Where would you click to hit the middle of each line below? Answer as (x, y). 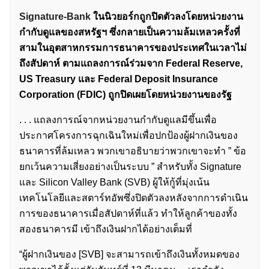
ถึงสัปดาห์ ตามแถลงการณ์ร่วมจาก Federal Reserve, (131, 64)
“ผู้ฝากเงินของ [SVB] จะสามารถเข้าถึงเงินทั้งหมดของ (129, 255)
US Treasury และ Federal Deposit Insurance (119, 79)
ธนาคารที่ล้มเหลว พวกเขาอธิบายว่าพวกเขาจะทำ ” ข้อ (133, 151)
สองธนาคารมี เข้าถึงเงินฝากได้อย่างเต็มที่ (106, 229)
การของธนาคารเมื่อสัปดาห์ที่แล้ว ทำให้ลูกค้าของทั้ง (128, 214)
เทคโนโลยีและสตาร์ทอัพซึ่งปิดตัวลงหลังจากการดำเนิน (134, 198)
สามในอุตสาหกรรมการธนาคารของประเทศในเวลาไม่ (133, 48)
